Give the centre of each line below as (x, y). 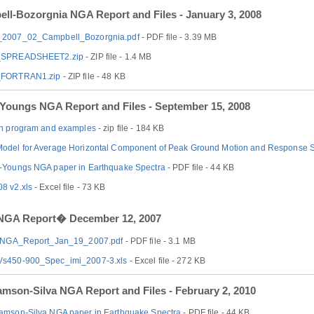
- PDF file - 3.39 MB (178, 37)
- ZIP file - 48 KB (93, 77)
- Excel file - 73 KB (69, 187)
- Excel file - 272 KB (166, 261)
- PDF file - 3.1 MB (159, 241)
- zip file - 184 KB (130, 129)
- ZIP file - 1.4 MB (117, 57)
